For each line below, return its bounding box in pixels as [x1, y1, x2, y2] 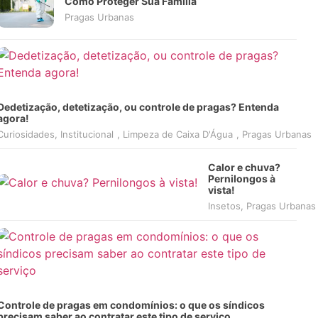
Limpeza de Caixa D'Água [122, 128, 233, 140]
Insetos [207, 200, 241, 212]
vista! [207, 184, 235, 196]
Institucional [60, 128, 114, 140]
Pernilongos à [207, 172, 275, 185]
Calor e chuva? [207, 161, 280, 173]
